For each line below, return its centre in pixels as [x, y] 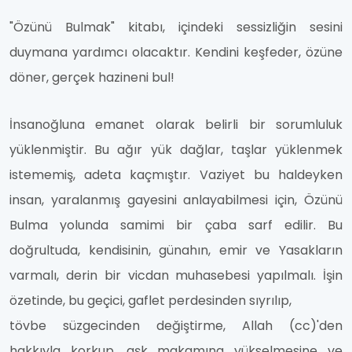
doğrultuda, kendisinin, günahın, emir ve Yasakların [176, 251]
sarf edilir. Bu [295, 225]
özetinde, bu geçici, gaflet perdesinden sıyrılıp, [152, 301]
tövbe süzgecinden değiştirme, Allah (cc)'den [176, 326]
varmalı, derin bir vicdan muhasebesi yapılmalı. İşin [176, 276]
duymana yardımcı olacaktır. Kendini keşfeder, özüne [176, 53]
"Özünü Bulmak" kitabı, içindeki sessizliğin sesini [176, 27]
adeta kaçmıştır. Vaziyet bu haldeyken [214, 175]
